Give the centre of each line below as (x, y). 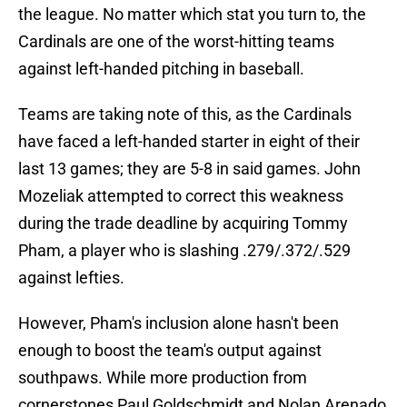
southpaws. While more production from (163, 378)
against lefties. (71, 278)
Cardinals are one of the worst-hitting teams (176, 42)
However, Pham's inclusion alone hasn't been (179, 323)
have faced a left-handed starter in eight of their (189, 142)
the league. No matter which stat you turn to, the (192, 15)
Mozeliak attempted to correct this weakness (181, 196)
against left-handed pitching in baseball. (161, 69)
